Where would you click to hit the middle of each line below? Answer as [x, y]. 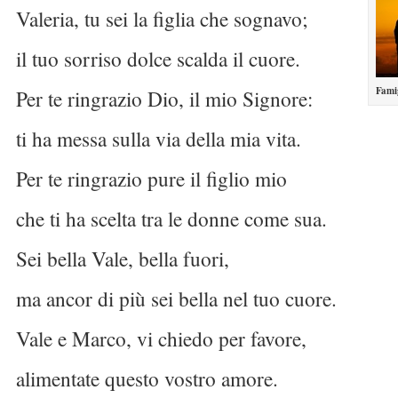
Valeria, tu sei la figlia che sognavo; [162, 19]
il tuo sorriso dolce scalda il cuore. [158, 59]
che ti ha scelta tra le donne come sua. [171, 219]
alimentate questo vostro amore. [147, 378]
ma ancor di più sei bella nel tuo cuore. [176, 298]
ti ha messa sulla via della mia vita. [159, 139]
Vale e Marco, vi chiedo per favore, [161, 338]
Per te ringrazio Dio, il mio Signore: [164, 99]
